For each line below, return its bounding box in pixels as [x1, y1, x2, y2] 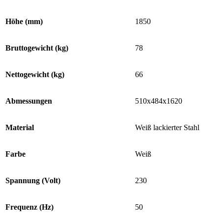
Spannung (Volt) [5, 176, 60, 185]
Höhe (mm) [5, 17, 43, 26]
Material [5, 123, 34, 132]
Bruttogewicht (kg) [5, 43, 68, 52]
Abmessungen [5, 96, 52, 105]
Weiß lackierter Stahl [135, 123, 199, 132]
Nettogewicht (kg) [5, 70, 64, 79]
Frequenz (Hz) [5, 202, 54, 211]
